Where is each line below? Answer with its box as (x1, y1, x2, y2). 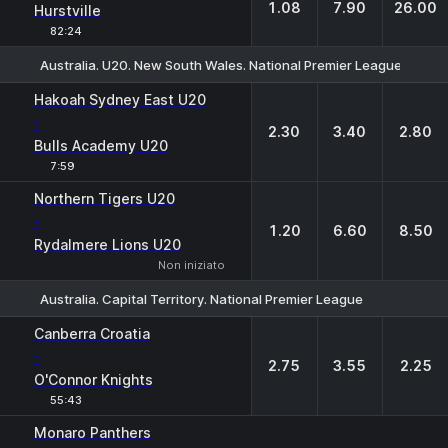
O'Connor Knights (34, 371, 153, 388)
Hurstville (34, 2, 101, 19)
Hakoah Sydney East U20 (34, 91, 206, 108)
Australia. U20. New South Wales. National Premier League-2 (40, 56, 416, 73)
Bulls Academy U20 (34, 137, 168, 154)
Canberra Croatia (34, 325, 150, 342)
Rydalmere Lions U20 (34, 236, 181, 253)
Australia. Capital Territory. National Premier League (40, 290, 363, 307)
